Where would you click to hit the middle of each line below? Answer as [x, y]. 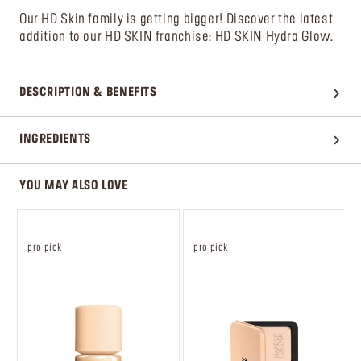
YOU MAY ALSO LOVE [74, 186]
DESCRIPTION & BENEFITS [88, 92]
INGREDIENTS [55, 139]
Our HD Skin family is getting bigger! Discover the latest [176, 19]
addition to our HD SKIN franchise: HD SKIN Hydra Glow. [176, 37]
